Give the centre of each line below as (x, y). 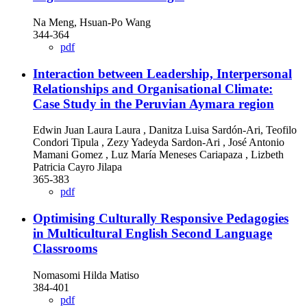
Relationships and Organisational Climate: (153, 88)
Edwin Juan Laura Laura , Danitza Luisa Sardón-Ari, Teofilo (165, 130)
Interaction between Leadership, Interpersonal (162, 73)
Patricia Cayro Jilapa (77, 167)
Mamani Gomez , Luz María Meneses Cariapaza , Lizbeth (158, 155)
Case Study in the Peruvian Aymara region (153, 103)
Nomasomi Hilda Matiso (86, 275)
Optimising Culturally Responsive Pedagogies (161, 218)
